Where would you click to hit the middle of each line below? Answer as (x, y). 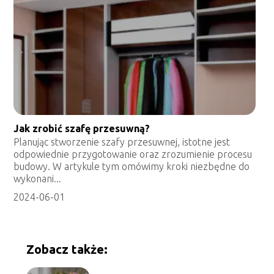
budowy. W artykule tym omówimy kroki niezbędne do (132, 167)
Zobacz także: (67, 249)
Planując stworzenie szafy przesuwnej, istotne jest (122, 142)
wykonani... (38, 179)
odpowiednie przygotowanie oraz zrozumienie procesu (133, 154)
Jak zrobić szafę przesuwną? (82, 129)
